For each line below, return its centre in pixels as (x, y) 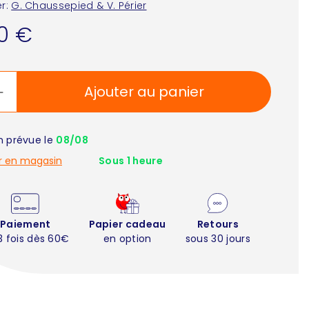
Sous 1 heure (130, 161)
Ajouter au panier (144, 92)
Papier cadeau (127, 224)
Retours (218, 224)
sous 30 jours (218, 238)
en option (127, 238)
